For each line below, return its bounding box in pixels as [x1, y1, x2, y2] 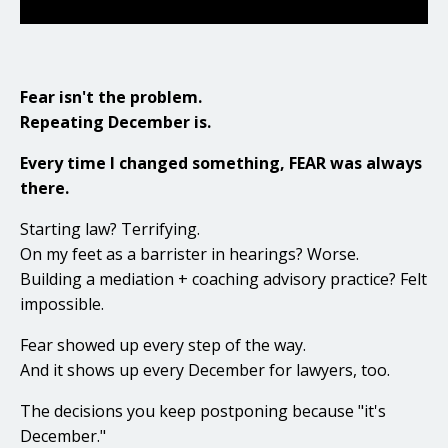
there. [20, 176, 69, 199]
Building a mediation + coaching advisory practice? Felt [20, 267, 427, 290]
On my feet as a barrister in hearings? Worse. [20, 242, 359, 265]
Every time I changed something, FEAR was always [20, 151, 422, 174]
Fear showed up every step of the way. [20, 333, 306, 356]
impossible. [20, 292, 104, 315]
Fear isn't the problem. [20, 85, 202, 108]
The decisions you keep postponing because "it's [20, 399, 386, 422]
